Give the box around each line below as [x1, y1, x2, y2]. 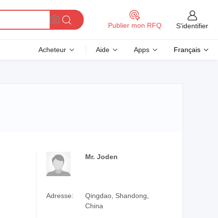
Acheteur [38, 46, 66, 54]
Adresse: [46, 192, 73, 200]
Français [174, 46, 200, 54]
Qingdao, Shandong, [85, 192, 149, 200]
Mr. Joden [85, 153, 118, 161]
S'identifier [176, 21, 208, 30]
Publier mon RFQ [108, 21, 162, 29]
